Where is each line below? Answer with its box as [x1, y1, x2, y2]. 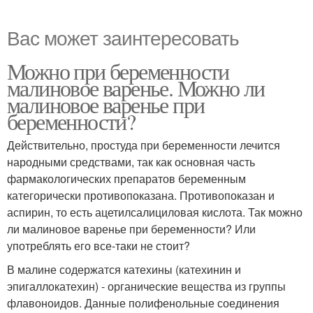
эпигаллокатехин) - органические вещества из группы [7, 278, 286, 295]
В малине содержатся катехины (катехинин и [7, 261, 241, 278]
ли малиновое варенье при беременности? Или [7, 221, 256, 238]
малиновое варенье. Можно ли [7, 73, 265, 103]
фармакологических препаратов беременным [7, 170, 246, 187]
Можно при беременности [7, 56, 229, 87]
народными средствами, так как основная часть [7, 154, 255, 170]
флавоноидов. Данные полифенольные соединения [7, 295, 279, 312]
